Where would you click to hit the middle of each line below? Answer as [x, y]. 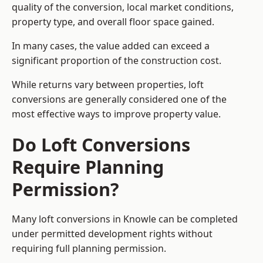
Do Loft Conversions [101, 145]
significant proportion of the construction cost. [117, 61]
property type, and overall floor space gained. [113, 22]
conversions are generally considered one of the [119, 100]
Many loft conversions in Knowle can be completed [125, 219]
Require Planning [88, 167]
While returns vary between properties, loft [108, 85]
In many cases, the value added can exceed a [111, 46]
